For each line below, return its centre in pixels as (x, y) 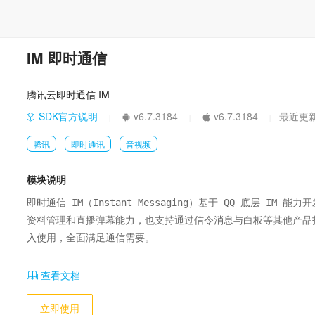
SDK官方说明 (67, 116)
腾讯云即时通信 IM (68, 94)
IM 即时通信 (67, 58)
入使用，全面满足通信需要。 (91, 238)
